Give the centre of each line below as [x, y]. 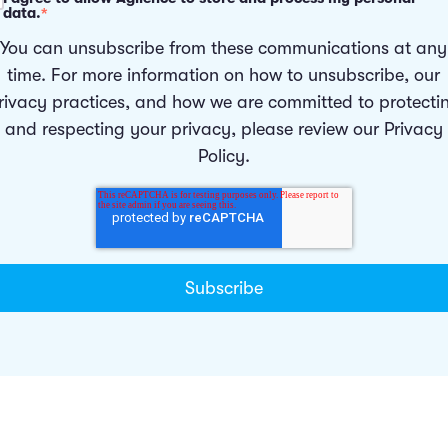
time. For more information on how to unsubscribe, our [224, 74]
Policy [221, 155]
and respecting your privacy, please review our [194, 128]
